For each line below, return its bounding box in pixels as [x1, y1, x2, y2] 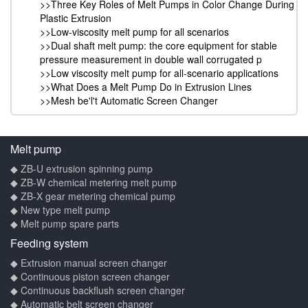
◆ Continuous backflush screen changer [10, 283, 185, 297]
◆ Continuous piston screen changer [10, 269, 170, 283]
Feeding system [10, 234, 88, 251]
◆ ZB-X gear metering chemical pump [10, 188, 175, 203]
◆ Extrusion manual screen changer [10, 255, 167, 269]
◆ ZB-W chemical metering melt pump [10, 175, 177, 189]
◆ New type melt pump [10, 202, 110, 217]
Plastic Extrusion [40, 10, 112, 25]
